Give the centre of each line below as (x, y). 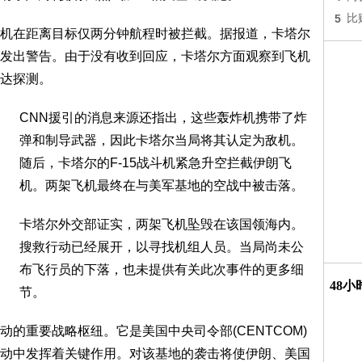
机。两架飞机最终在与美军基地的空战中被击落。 (162, 185)
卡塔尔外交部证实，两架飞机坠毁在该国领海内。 (162, 224)
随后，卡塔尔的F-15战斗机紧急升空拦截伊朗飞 (156, 163)
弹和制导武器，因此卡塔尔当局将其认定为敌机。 (162, 140)
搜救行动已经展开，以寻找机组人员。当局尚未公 (162, 247)
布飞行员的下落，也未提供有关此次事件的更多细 (162, 269)
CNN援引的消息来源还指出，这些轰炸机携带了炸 (163, 118)
